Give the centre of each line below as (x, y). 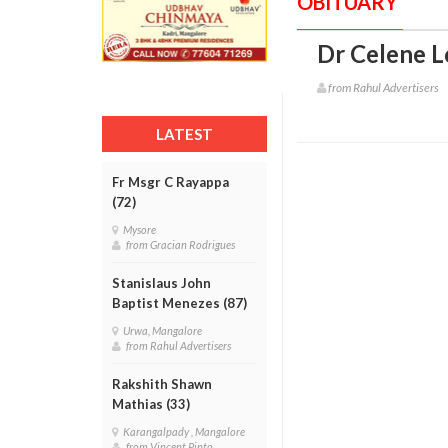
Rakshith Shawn (162, 384)
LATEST (184, 134)
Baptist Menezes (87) (179, 303)
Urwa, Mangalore (164, 330)
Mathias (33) (151, 404)
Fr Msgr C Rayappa (170, 182)
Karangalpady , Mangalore (186, 431)
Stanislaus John (161, 283)
